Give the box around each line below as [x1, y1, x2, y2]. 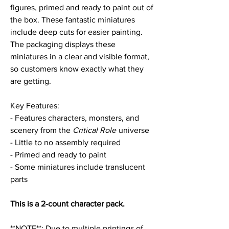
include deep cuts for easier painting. [10, 27, 143, 36]
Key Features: [10, 101, 59, 110]
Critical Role [73, 125, 116, 134]
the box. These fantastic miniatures [10, 15, 135, 24]
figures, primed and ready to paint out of [10, 3, 153, 12]
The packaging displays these [10, 39, 116, 49]
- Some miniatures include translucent [10, 162, 145, 171]
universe [117, 125, 149, 134]
